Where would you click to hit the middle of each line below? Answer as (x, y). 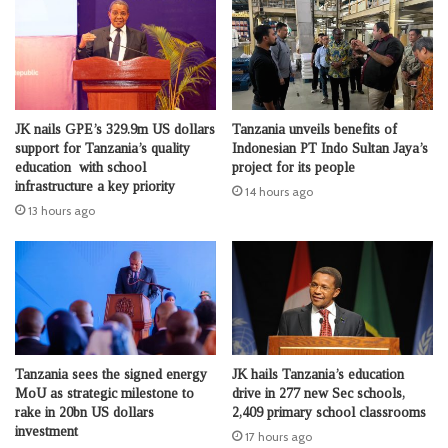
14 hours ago (279, 192)
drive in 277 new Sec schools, (318, 393)
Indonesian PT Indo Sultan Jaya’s (330, 149)
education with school (80, 168)
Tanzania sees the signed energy (111, 374)
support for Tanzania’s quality (102, 149)
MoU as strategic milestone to (104, 393)
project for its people (293, 168)
